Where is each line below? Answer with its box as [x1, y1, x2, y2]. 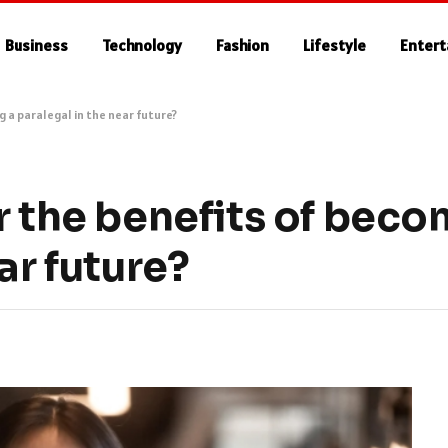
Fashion [216, 35, 270, 55]
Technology [102, 35, 183, 55]
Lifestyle [303, 35, 367, 55]
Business [5, 35, 69, 55]
